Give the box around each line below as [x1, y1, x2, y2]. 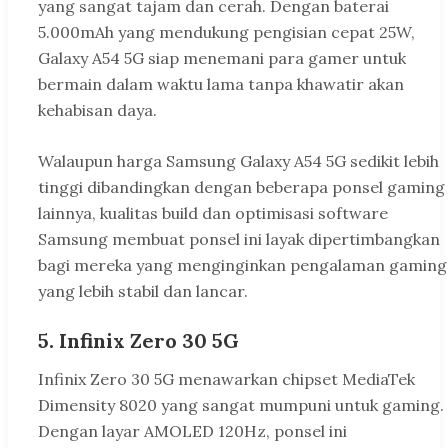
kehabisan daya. [38, 100, 157, 121]
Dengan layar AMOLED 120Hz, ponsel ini [38, 421, 347, 442]
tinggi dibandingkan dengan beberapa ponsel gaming [38, 177, 445, 198]
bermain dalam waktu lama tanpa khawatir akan [38, 74, 404, 95]
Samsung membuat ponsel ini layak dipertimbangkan [38, 229, 440, 250]
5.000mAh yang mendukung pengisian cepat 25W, [38, 22, 415, 43]
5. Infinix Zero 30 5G [38, 328, 239, 354]
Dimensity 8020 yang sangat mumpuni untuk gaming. [38, 395, 444, 416]
